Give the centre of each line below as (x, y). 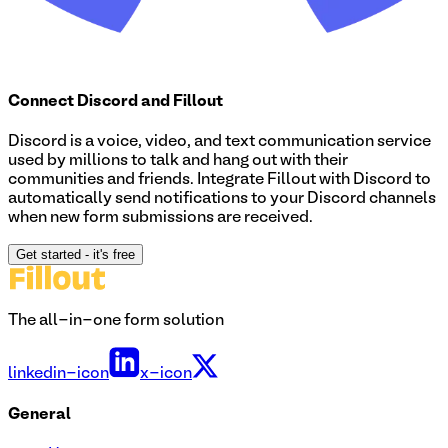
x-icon (166, 374)
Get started (48, 255)
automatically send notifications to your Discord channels (222, 199)
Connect (42, 102)
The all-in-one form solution (116, 321)
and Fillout (180, 102)
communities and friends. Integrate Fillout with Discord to (219, 180)
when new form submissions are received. (160, 218)
